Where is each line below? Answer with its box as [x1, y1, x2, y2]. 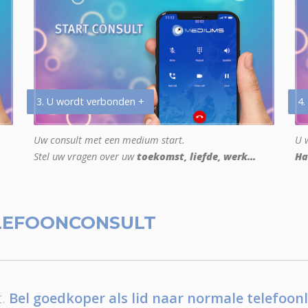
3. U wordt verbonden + [36, 95, 144, 109]
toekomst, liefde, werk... [137, 150, 256, 164]
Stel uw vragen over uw [34, 150, 137, 164]
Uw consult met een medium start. [34, 133, 185, 147]
